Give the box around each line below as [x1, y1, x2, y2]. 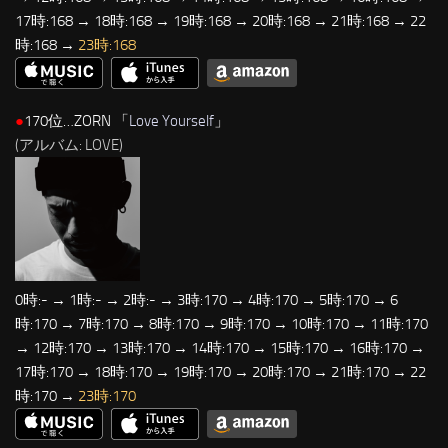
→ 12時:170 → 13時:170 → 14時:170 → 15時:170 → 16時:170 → [15, 339, 425, 357]
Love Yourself [129, 112, 214, 131]
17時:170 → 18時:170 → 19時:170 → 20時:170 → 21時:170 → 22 [15, 363, 426, 381]
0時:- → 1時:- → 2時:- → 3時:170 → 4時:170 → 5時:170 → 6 [15, 291, 398, 309]
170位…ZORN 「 [24, 112, 129, 131]
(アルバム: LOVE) [15, 136, 123, 155]
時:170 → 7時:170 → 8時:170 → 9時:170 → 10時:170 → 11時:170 [15, 315, 428, 333]
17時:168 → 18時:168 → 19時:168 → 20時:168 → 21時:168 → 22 [15, 12, 426, 31]
